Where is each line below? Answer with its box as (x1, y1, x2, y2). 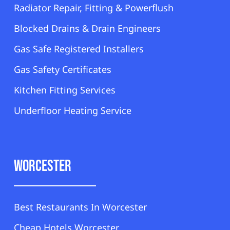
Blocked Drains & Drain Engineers (14, 22, 161, 34)
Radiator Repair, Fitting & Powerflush (14, 1, 174, 14)
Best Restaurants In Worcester (14, 200, 147, 213)
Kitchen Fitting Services (14, 83, 116, 96)
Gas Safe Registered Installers (14, 42, 144, 55)
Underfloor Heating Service (14, 104, 131, 117)
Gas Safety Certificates (14, 63, 111, 75)
